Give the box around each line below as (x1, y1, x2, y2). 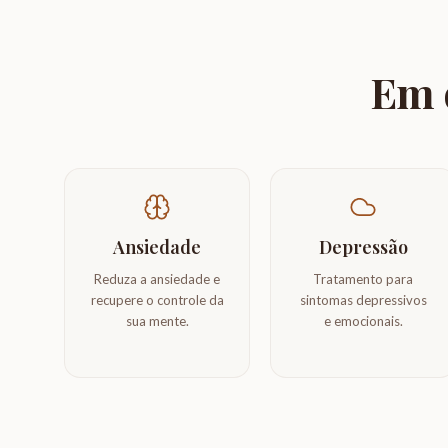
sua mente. (125, 313, 189, 329)
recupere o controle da (90, 292, 224, 308)
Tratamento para (313, 271, 413, 287)
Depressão (318, 235, 408, 259)
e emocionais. (323, 313, 403, 329)
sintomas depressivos (299, 292, 427, 308)
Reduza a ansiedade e (94, 271, 220, 287)
